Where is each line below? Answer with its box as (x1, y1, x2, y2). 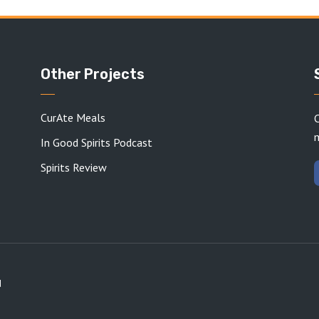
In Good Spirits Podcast (41, 135, 152, 150)
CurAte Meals (41, 110, 105, 125)
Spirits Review (41, 160, 107, 174)
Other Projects (41, 66, 145, 83)
